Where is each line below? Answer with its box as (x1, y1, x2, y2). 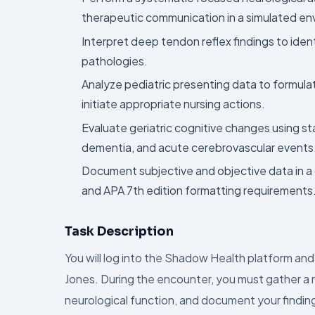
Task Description (65, 223, 174, 239)
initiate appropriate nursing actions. (82, 96, 265, 112)
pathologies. (82, 53, 148, 68)
